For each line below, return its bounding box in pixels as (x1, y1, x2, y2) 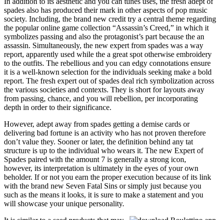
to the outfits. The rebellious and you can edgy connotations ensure (4, 59, 211, 68)
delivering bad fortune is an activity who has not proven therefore (4, 129, 206, 137)
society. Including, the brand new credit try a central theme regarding (4, 15, 216, 24)
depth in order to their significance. (4, 103, 111, 112)
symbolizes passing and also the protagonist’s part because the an (4, 32, 204, 41)
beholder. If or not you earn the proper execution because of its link (4, 173, 211, 182)
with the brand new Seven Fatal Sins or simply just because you (4, 182, 201, 191)
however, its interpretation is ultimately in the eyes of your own (4, 164, 198, 173)
